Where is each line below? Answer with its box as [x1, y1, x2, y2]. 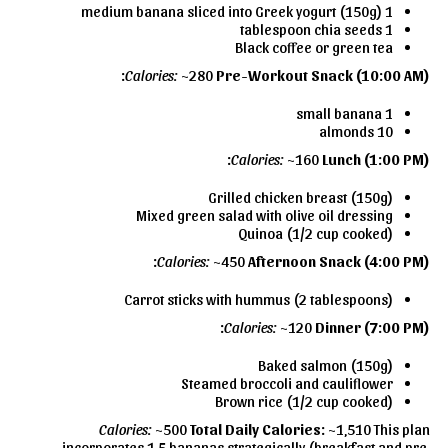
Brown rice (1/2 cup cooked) [215, 392, 393, 411]
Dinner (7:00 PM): [315, 318, 430, 337]
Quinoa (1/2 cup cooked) [238, 224, 393, 243]
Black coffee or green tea [235, 38, 393, 57]
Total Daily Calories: [190, 420, 325, 439]
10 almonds [377, 122, 393, 141]
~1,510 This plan [325, 420, 430, 439]
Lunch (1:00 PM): [322, 150, 430, 169]
